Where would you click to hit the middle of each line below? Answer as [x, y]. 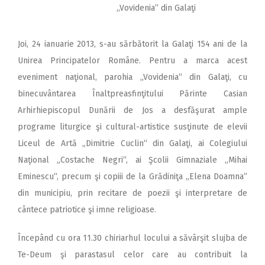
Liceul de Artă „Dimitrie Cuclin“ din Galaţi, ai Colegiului [132, 143]
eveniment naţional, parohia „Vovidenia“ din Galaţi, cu [132, 77]
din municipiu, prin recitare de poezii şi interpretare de [132, 193]
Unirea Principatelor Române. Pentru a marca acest [132, 60]
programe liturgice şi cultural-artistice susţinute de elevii [132, 127]
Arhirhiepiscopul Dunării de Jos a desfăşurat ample [132, 110]
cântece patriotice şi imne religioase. [87, 209]
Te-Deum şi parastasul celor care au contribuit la [132, 254]
